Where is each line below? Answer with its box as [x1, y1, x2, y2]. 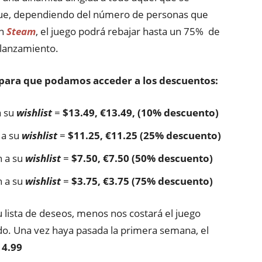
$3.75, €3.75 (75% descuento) [71, 174, 213, 188]
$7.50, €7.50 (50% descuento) [71, 151, 213, 165]
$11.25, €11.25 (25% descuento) [68, 129, 221, 142]
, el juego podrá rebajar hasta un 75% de [36, 25, 220, 38]
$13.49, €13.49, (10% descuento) [63, 106, 219, 119]
